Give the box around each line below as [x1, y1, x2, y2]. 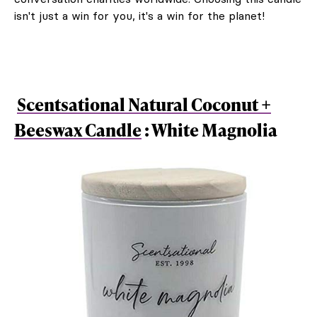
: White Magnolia [144, 117, 277, 142]
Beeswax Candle [14, 117, 142, 142]
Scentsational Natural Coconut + [17, 92, 271, 116]
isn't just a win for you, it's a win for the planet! [14, 8, 265, 23]
